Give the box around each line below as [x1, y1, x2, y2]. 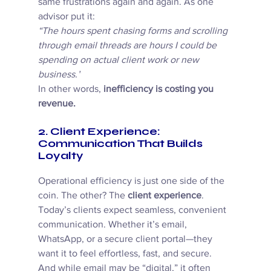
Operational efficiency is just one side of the [38, 175, 227, 186]
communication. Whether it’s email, [38, 219, 189, 230]
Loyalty [38, 149, 83, 163]
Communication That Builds [38, 137, 205, 151]
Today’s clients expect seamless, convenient [38, 204, 229, 215]
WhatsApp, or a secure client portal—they [38, 233, 215, 244]
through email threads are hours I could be [38, 40, 219, 51]
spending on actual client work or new [38, 54, 201, 65]
